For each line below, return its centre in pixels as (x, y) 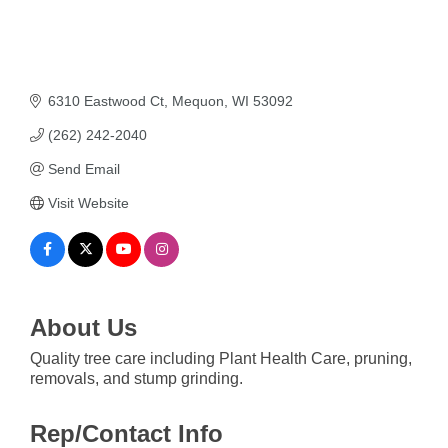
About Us (83, 328)
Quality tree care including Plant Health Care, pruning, (221, 359)
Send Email (83, 169)
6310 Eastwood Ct (105, 101)
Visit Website (88, 203)
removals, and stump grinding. (136, 379)
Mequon (197, 101)
